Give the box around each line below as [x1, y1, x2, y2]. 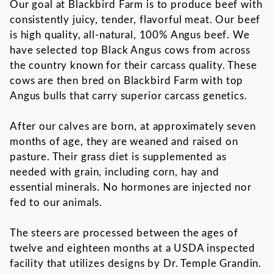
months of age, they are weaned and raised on [10, 136, 238, 147]
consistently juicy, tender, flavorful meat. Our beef [10, 14, 261, 25]
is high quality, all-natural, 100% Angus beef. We [10, 29, 250, 40]
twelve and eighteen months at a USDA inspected [10, 243, 256, 253]
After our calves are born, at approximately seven [10, 121, 256, 132]
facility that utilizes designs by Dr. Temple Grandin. [10, 258, 262, 269]
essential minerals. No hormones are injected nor [10, 182, 252, 193]
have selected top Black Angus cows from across [10, 44, 251, 55]
